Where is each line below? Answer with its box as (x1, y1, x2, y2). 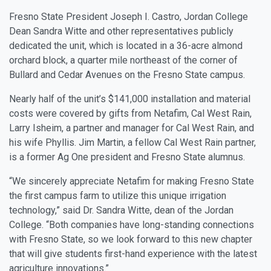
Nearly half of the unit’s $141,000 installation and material (9, 93, 250, 105)
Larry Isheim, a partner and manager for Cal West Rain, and (9, 122, 254, 134)
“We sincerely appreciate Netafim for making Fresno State (9, 175, 254, 188)
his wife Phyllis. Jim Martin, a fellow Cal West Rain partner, (9, 137, 256, 149)
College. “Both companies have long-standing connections (9, 219, 254, 231)
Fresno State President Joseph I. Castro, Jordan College (9, 11, 248, 23)
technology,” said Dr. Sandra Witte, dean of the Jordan (9, 204, 233, 217)
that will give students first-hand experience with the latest (9, 248, 257, 260)
